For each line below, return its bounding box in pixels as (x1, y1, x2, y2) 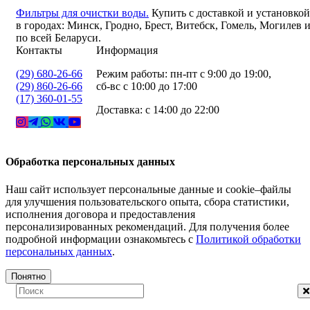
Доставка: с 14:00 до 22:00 (96, 104, 219, 116)
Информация (96, 44, 158, 57)
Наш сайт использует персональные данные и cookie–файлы (6, 183, 291, 195)
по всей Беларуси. (16, 32, 101, 44)
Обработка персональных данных (6, 156, 175, 168)
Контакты (16, 44, 62, 57)
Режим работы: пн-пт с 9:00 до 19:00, (96, 68, 271, 80)
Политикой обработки (196, 232, 301, 245)
